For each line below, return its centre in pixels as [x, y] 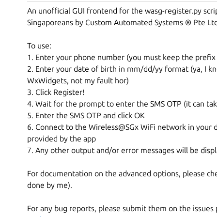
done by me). [50, 185]
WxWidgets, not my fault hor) [78, 80]
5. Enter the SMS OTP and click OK [86, 115]
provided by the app [62, 138]
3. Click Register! [56, 92]
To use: [39, 45]
